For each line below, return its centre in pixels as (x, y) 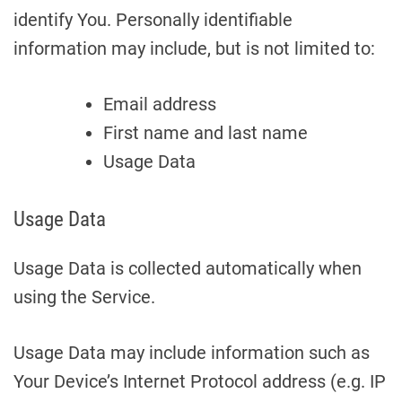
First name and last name (205, 133)
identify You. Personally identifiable (153, 20)
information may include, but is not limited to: (194, 48)
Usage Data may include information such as (192, 353)
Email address (160, 104)
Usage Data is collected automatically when (188, 268)
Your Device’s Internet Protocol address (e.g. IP (200, 381)
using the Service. (84, 297)
